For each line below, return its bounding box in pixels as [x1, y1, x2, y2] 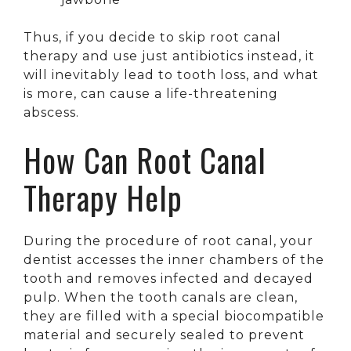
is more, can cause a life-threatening [24, 85, 278, 101]
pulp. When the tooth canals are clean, [24, 289, 298, 305]
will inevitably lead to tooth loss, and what [24, 67, 319, 82]
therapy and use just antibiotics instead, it [24, 48, 315, 63]
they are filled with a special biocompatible [24, 308, 324, 324]
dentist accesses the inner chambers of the [24, 251, 324, 267]
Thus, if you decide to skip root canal [24, 29, 281, 45]
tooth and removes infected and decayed [24, 270, 313, 286]
